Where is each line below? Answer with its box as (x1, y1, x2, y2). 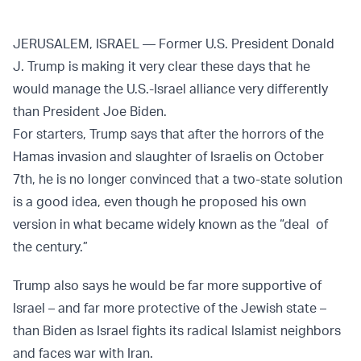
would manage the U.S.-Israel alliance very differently (13, 81, 328, 98)
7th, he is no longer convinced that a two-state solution (13, 171, 342, 188)
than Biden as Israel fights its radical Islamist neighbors (13, 322, 341, 339)
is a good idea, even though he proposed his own (13, 193, 306, 210)
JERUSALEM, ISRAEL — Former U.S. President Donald (13, 35, 334, 52)
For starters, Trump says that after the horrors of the (13, 126, 324, 143)
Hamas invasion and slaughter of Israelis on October (13, 148, 324, 165)
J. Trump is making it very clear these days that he (13, 58, 310, 75)
